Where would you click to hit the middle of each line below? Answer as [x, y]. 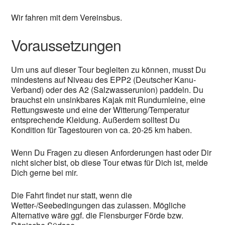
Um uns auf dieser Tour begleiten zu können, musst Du [109, 70]
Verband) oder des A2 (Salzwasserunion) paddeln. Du [107, 90]
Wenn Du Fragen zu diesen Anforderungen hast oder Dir [111, 153]
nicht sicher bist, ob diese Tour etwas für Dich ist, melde [110, 163]
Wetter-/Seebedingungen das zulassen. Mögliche [99, 205]
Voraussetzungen [66, 45]
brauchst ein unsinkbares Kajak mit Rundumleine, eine [108, 100]
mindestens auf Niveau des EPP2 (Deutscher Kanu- [104, 80]
